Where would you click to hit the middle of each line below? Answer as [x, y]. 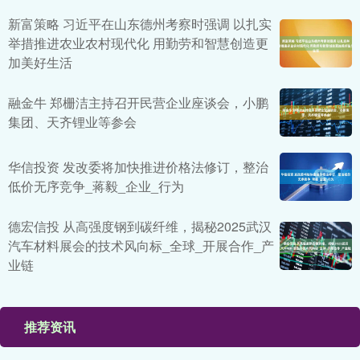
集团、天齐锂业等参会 [72, 122]
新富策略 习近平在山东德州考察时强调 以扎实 [140, 24]
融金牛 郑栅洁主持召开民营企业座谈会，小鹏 [138, 103]
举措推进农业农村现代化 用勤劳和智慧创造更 [138, 43]
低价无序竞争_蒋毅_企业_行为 [96, 186]
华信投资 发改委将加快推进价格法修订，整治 [138, 167]
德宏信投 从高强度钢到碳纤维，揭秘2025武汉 [140, 227]
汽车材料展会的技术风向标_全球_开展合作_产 [141, 246]
